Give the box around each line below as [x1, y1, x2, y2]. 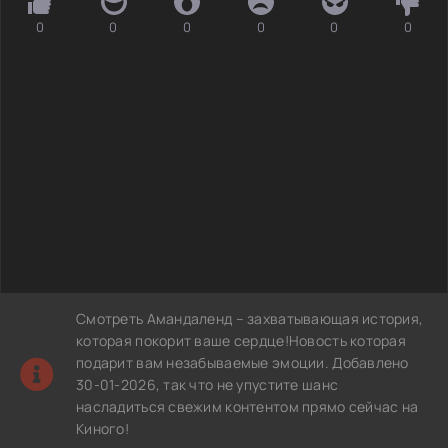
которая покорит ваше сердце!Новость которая [76, 330, 407, 350]
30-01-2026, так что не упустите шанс [76, 374, 339, 394]
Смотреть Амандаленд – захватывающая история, [76, 308, 424, 328]
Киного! [76, 418, 129, 438]
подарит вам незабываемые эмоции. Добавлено [76, 352, 409, 372]
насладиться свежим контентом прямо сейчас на [76, 396, 419, 416]
